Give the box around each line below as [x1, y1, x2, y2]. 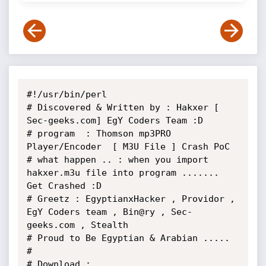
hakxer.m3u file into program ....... [26, 167, 219, 178]
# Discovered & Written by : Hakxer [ [26, 102, 219, 113]
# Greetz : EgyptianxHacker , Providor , [26, 194, 235, 204]
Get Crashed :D [26, 180, 102, 191]
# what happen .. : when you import [26, 154, 208, 165]
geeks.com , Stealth [26, 220, 128, 230]
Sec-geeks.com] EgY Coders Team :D [26, 115, 203, 126]
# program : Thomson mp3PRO [26, 128, 171, 139]
